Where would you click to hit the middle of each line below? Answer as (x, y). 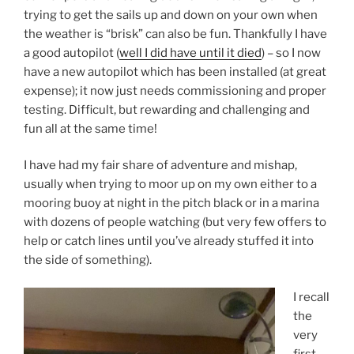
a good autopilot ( (72, 53)
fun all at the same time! (90, 128)
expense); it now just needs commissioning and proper (175, 90)
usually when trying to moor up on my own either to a (170, 185)
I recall (311, 297)
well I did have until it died (190, 53)
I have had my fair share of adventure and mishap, (160, 166)
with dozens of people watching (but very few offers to (175, 222)
